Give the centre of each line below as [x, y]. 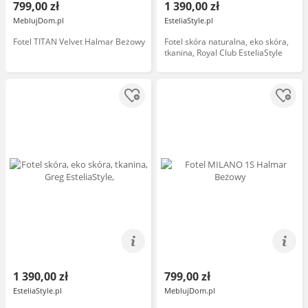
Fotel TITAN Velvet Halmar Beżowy [79, 42]
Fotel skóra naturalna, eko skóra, [227, 42]
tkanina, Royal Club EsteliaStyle [223, 53]
